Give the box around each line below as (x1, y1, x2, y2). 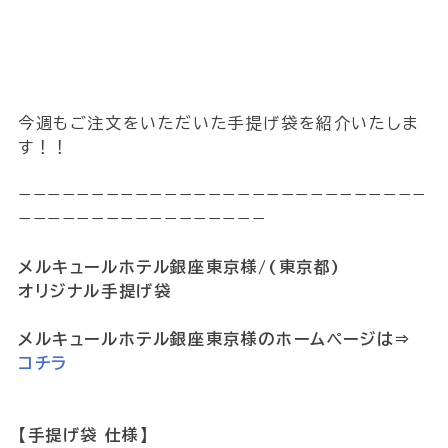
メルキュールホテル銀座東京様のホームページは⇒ (17, 331, 412, 347)
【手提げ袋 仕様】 (17, 427, 150, 443)
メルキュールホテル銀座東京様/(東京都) (17, 259, 341, 275)
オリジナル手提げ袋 (17, 283, 172, 299)
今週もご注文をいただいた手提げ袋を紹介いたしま (17, 115, 419, 131)
